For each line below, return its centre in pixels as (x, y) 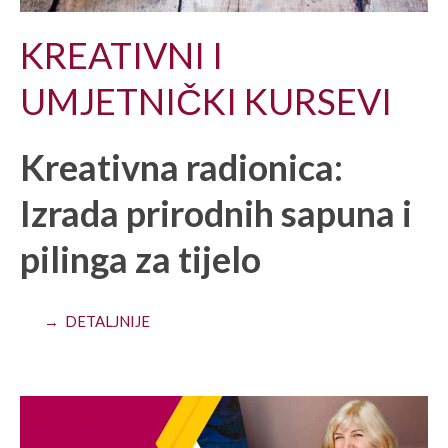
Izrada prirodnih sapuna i (216, 212)
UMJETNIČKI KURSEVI (206, 100)
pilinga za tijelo (140, 258)
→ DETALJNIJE (97, 320)
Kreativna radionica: (181, 166)
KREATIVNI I (121, 54)
